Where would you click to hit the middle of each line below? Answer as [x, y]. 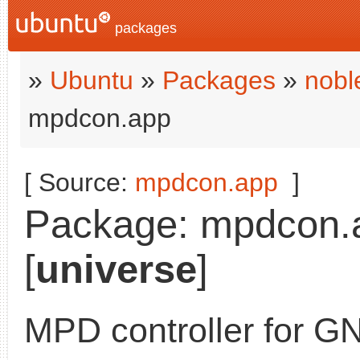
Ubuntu [92, 80]
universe [116, 269]
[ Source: [80, 182]
